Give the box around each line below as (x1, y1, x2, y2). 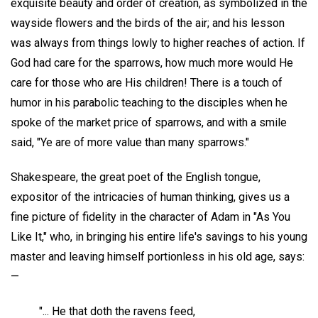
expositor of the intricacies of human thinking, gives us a (11, 190, 290, 204)
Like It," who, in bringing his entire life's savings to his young (11, 229, 307, 243)
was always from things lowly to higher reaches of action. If (11, 35, 305, 50)
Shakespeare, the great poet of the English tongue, (11, 170, 261, 184)
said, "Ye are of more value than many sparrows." (11, 135, 249, 149)
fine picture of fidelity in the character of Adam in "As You (11, 209, 290, 224)
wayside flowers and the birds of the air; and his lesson (11, 16, 285, 30)
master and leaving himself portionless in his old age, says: (11, 249, 305, 263)
